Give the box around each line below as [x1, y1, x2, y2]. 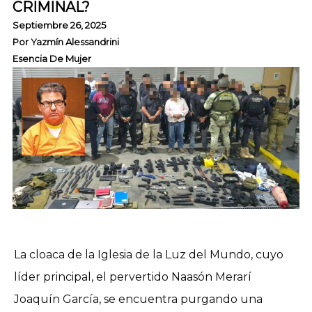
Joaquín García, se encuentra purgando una [14, 292, 263, 306]
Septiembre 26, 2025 [12, 19, 106, 31]
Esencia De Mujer [12, 53, 91, 65]
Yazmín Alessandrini [30, 36, 119, 48]
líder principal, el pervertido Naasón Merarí [14, 270, 251, 284]
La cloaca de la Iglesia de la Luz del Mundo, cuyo [14, 248, 283, 262]
